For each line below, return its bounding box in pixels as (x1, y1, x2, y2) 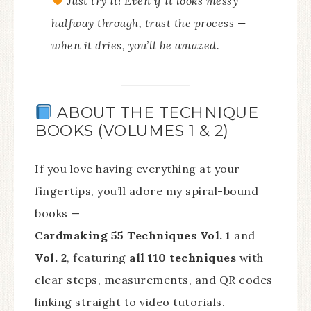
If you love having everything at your (35, 162, 240, 176)
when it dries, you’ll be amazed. (51, 37, 219, 52)
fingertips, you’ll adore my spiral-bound (35, 184, 258, 199)
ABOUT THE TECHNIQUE (52, 103, 259, 123)
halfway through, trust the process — (51, 15, 246, 30)
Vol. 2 (35, 251, 67, 265)
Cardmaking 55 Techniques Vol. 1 (35, 228, 231, 243)
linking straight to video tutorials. (35, 295, 225, 310)
